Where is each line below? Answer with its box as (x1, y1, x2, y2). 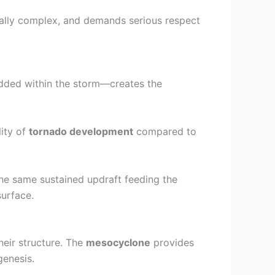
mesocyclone (86, 236, 150, 249)
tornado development (29, 125, 133, 137)
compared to (133, 125, 196, 137)
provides (150, 236, 194, 249)
